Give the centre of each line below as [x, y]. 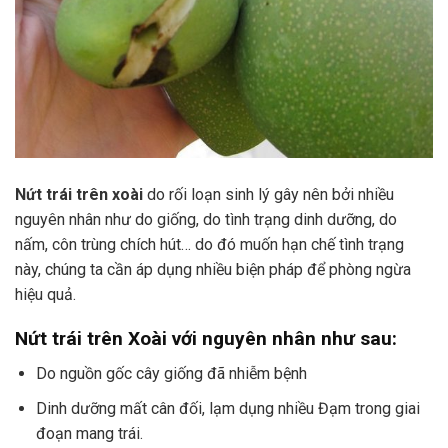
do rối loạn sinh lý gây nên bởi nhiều [268, 194]
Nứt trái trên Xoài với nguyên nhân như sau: [206, 339]
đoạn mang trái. [89, 433]
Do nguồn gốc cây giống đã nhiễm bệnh [171, 373]
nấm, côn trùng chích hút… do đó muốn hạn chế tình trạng [209, 244]
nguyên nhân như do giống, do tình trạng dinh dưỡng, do [206, 219]
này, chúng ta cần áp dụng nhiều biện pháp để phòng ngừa [213, 269]
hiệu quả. [45, 294]
